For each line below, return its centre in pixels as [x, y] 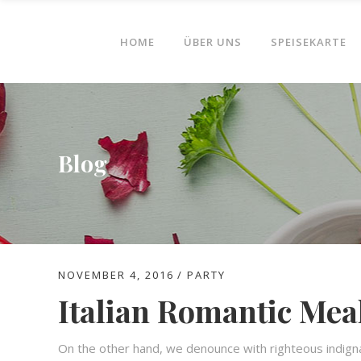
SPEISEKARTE [308, 41]
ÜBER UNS [212, 41]
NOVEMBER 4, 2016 [116, 275]
